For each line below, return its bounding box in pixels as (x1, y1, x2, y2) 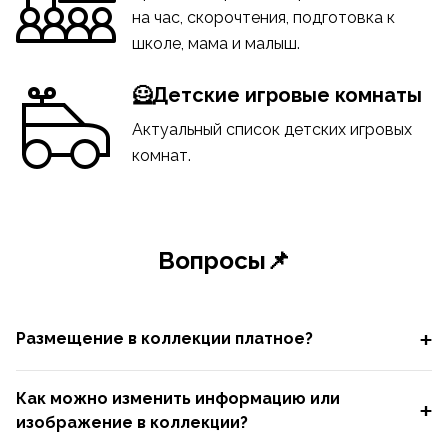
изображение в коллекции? (16, 412, 248, 432)
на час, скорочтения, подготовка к (132, 7, 395, 27)
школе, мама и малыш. (132, 33, 300, 53)
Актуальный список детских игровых (132, 119, 412, 139)
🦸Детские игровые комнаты (132, 82, 422, 107)
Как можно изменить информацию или (16, 388, 340, 408)
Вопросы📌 (158, 245, 290, 275)
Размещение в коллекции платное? (16, 329, 313, 349)
